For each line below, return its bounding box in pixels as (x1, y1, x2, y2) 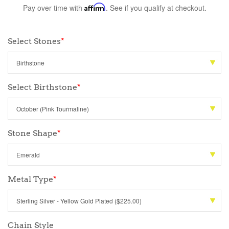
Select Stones (8, 36, 61, 46)
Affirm (84, 3, 106, 11)
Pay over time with (22, 3, 84, 13)
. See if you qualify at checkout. (105, 3, 207, 13)
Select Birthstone (8, 82, 77, 92)
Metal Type (8, 174, 53, 184)
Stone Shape (8, 128, 57, 138)
